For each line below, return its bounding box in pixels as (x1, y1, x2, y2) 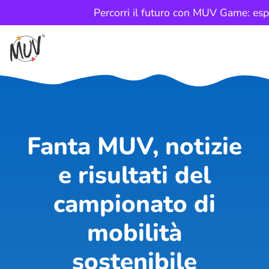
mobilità (86, 216, 182, 249)
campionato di (53, 187, 216, 220)
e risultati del (58, 159, 211, 192)
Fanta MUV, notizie (26, 130, 242, 163)
